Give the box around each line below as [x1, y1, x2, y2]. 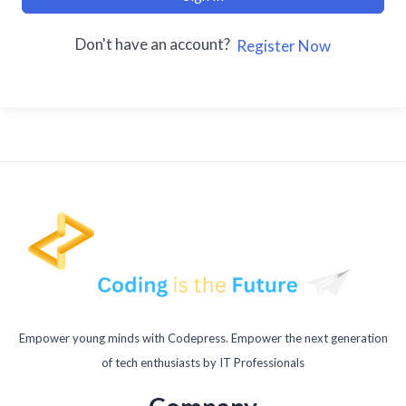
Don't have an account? [74, 34, 236, 53]
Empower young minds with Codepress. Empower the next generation [18, 331, 388, 345]
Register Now [236, 36, 331, 56]
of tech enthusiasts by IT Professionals [101, 355, 304, 370]
